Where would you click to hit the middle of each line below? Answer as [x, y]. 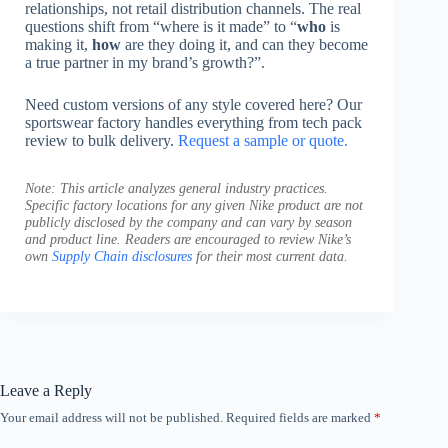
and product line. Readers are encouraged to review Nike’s [188, 239]
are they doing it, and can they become [244, 45]
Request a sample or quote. [263, 141]
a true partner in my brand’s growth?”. [145, 63]
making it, [58, 45]
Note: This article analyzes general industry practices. [176, 188]
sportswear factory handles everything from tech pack [193, 123]
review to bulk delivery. [101, 141]
